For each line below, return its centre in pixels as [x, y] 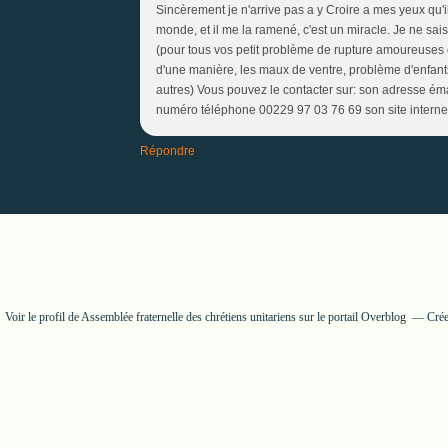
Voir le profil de [43, 316]
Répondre [167, 150]
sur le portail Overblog [351, 316]
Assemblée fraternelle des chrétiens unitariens [188, 316]
